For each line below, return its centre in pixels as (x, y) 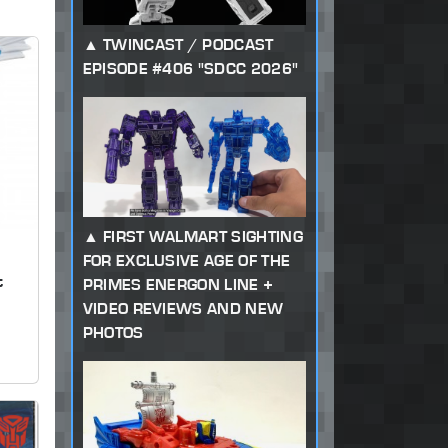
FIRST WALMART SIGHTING (202, 236)
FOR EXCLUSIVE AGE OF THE (186, 260)
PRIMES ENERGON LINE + (178, 284)
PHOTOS (113, 332)
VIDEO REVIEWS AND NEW (183, 308)
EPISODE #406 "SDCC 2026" (190, 69)
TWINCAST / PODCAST (188, 45)
